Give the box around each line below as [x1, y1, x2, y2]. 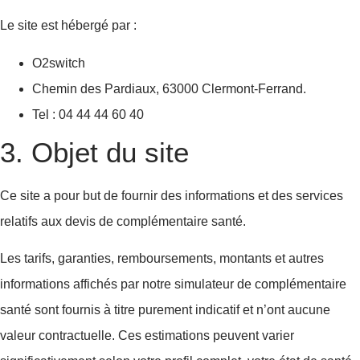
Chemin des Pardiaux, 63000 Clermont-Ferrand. [32, 81, 306, 96]
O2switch [32, 55, 85, 70]
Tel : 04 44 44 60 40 [32, 107, 144, 121]
